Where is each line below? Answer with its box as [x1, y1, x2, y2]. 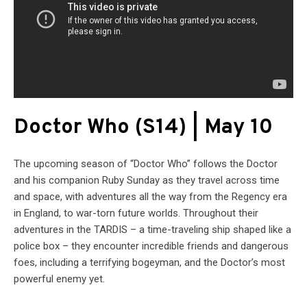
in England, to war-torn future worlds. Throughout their [14, 206, 258, 219]
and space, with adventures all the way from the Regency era [14, 190, 287, 203]
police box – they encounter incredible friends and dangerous [14, 239, 288, 252]
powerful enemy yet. [14, 272, 105, 285]
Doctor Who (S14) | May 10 [14, 114, 273, 141]
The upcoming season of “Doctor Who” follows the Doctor [14, 157, 278, 170]
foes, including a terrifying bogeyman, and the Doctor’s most [14, 256, 285, 269]
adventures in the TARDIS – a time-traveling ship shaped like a [14, 223, 291, 236]
